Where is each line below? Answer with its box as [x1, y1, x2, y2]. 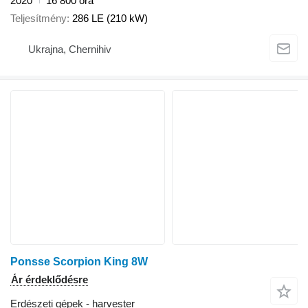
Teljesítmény [10, 12, 67, 25]
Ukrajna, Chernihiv [28, 43, 111, 55]
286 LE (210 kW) [72, 12, 148, 25]
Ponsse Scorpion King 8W [10, 256, 148, 268]
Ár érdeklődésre [11, 274, 88, 286]
